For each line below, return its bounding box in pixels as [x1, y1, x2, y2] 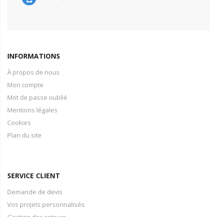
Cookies [7, 118, 31, 127]
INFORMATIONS [7, 51, 60, 61]
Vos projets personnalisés [7, 200, 85, 209]
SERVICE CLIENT [7, 171, 60, 180]
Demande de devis [7, 187, 62, 196]
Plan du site [7, 131, 42, 139]
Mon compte [7, 80, 44, 89]
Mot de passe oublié [7, 93, 67, 102]
